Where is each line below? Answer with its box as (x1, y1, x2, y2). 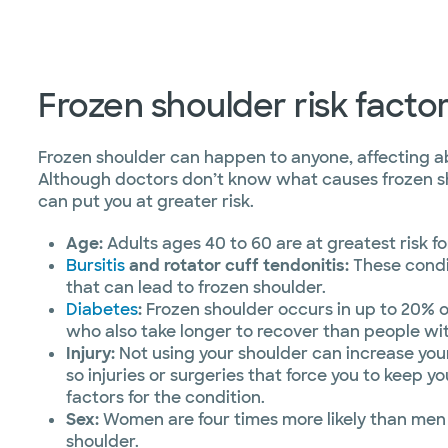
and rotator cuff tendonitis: (125, 255, 349, 276)
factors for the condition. (66, 387, 265, 408)
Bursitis (66, 255, 125, 276)
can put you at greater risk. (38, 191, 254, 212)
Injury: (66, 343, 115, 364)
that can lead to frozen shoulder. (66, 277, 326, 298)
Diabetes (66, 299, 138, 320)
